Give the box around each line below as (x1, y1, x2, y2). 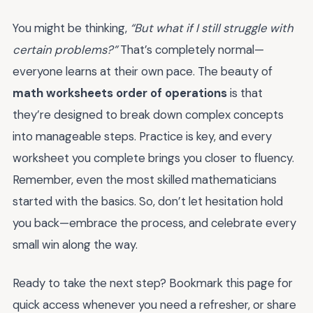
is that (227, 85, 263, 101)
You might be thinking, (13, 20, 130, 36)
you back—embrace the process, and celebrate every (13, 215, 296, 231)
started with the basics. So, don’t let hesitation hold (13, 194, 283, 210)
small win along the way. (13, 237, 138, 253)
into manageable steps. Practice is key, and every (13, 129, 272, 145)
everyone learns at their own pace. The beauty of (13, 64, 272, 80)
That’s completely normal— (117, 42, 264, 58)
